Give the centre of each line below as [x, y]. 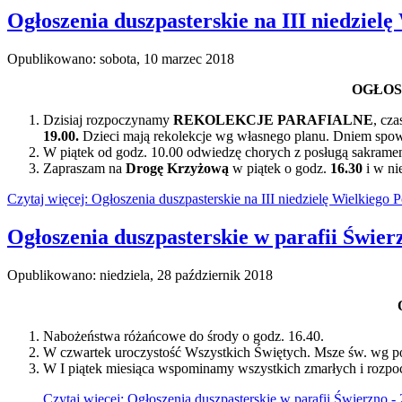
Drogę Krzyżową [177, 169]
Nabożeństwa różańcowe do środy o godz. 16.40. [184, 336]
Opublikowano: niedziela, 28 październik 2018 [140, 275]
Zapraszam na [84, 169]
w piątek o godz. [278, 169]
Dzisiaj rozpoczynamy [108, 120]
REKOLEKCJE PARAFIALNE [273, 120]
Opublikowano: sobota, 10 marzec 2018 [121, 59]
